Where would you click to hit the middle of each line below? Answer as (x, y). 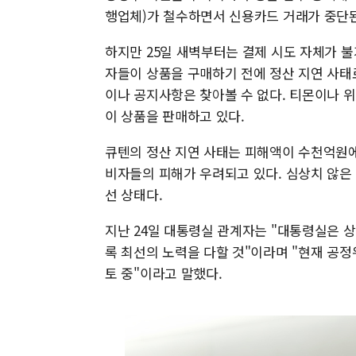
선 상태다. (134, 194)
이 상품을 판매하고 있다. (175, 116)
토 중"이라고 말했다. (164, 273)
